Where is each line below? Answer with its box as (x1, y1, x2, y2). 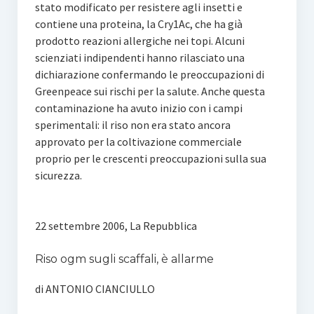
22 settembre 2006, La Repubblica (34, 219, 197, 233)
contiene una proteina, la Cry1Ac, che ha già (34, 17, 243, 31)
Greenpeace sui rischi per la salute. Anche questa (34, 84, 265, 98)
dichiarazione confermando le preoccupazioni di (34, 67, 264, 81)
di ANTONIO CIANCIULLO (34, 282, 155, 296)
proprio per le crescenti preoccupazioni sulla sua (34, 151, 266, 165)
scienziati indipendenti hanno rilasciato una (34, 50, 245, 64)
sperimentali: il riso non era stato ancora (34, 118, 231, 132)
